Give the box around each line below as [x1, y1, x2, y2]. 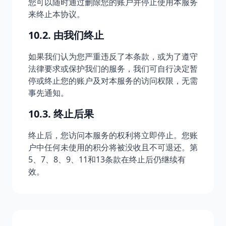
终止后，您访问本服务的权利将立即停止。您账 [28, 130, 198, 141]
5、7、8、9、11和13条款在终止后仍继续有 [28, 154, 186, 165]
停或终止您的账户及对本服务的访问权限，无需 [28, 75, 198, 86]
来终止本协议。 [28, 9, 85, 20]
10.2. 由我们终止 [28, 28, 104, 42]
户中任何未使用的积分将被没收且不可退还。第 [28, 142, 198, 153]
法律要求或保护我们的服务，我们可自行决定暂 [28, 63, 198, 74]
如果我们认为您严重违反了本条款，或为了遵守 [28, 51, 198, 62]
